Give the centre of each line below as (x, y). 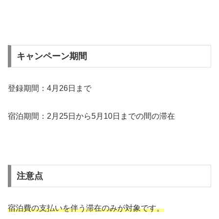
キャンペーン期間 (52, 56)
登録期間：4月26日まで (50, 88)
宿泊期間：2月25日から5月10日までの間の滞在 (91, 116)
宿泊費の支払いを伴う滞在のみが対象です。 (86, 208)
